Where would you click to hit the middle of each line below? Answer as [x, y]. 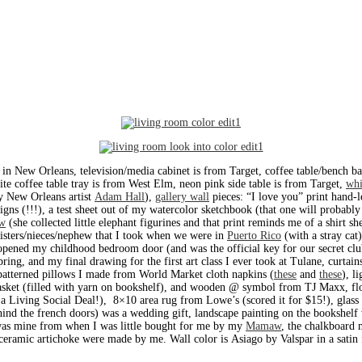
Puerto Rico [254, 236]
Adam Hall [120, 197]
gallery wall [182, 197]
